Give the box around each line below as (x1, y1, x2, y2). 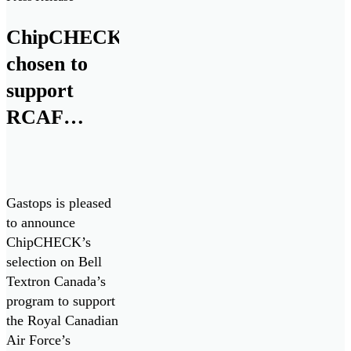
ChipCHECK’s (6, 234, 91, 251)
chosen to (6, 52, 88, 76)
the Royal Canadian (6, 313, 118, 329)
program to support (6, 293, 115, 309)
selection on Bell (6, 254, 102, 270)
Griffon (6, 159, 72, 183)
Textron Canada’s (6, 273, 106, 290)
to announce (6, 215, 75, 231)
